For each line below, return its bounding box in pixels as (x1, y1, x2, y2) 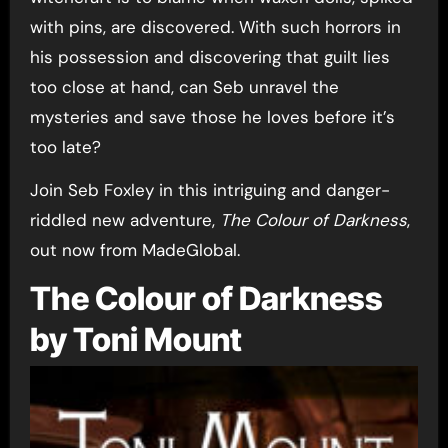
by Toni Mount (29, 319, 242, 359)
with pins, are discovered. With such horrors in (29, 15, 401, 38)
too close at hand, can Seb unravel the (29, 75, 339, 98)
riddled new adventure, (29, 208, 220, 231)
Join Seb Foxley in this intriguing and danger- (29, 178, 390, 201)
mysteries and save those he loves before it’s (29, 105, 395, 128)
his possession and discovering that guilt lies (29, 45, 390, 68)
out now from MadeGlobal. (29, 238, 240, 261)
